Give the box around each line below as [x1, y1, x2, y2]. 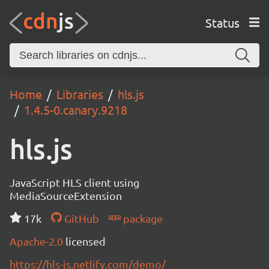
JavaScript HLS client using [10, 176, 139, 189]
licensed [65, 235, 106, 247]
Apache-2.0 [10, 235, 65, 247]
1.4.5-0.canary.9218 [24, 102, 127, 117]
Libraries [56, 86, 103, 101]
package [120, 212, 163, 225]
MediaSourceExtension [10, 189, 122, 202]
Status [205, 14, 240, 30]
